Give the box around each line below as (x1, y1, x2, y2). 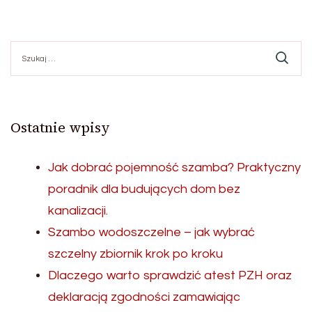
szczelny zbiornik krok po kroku (48, 247, 223, 260)
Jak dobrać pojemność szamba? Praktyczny (48, 160, 301, 174)
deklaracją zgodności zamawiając (48, 290, 240, 304)
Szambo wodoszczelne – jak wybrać (48, 225, 255, 239)
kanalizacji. (48, 203, 108, 217)
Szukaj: (10, 41, 43, 52)
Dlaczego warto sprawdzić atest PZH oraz (48, 268, 292, 282)
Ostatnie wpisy (10, 117, 110, 137)
